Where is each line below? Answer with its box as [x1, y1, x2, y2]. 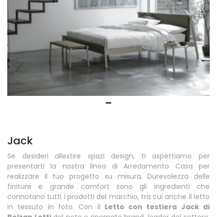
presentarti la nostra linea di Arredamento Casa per [7, 161, 210, 171]
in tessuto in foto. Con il [7, 201, 105, 212]
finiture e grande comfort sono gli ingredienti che [7, 181, 210, 191]
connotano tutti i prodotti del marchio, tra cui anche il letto [7, 191, 210, 201]
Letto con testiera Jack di [104, 201, 210, 212]
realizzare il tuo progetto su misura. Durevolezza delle [7, 171, 210, 181]
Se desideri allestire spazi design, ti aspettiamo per [7, 151, 210, 161]
